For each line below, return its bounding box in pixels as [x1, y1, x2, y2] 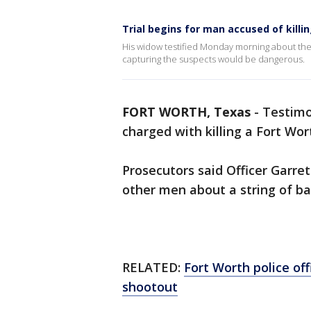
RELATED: [122, 259, 184, 276]
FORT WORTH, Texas [122, 103, 251, 120]
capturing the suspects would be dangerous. [122, 53, 305, 65]
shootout [122, 278, 178, 295]
